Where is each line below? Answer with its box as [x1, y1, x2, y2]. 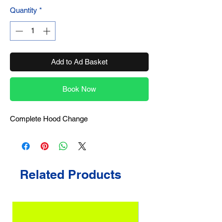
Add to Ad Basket [51, 57, 108, 66]
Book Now [62, 84, 96, 93]
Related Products [20, 166, 121, 182]
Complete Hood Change [10, 114, 88, 123]
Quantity [10, 6, 37, 14]
